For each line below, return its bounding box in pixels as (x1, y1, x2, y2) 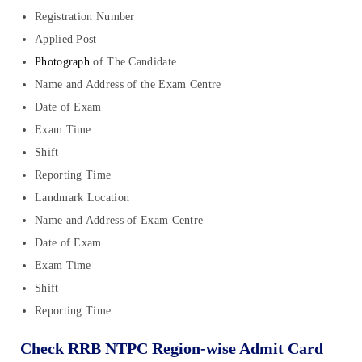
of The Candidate (90, 55, 177, 68)
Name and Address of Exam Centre (35, 213, 204, 226)
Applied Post (35, 32, 97, 45)
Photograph (35, 55, 90, 68)
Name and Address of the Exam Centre (35, 78, 221, 90)
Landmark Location (35, 191, 130, 204)
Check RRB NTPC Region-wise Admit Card (20, 339, 323, 357)
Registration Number (35, 10, 135, 23)
